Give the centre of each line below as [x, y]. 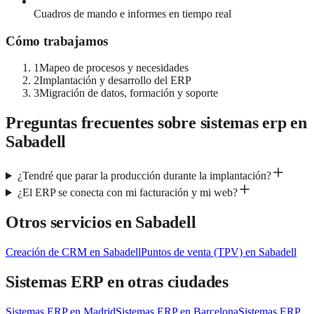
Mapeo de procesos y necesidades [114, 68]
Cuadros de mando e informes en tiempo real [132, 13]
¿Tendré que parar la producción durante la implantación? [144, 176]
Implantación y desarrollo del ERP [115, 81]
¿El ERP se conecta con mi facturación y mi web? [127, 193]
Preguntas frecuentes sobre [103, 123]
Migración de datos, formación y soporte [129, 93]
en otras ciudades [166, 281]
